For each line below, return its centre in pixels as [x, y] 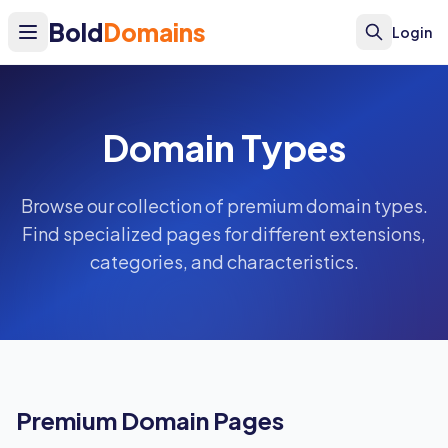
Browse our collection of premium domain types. [224, 205]
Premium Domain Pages [150, 420]
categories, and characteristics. [224, 261]
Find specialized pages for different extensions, [224, 233]
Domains [154, 32]
